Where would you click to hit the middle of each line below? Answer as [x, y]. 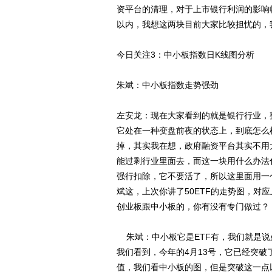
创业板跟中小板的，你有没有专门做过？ [193, 206]
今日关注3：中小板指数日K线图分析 [185, 55]
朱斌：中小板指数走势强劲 [168, 85]
